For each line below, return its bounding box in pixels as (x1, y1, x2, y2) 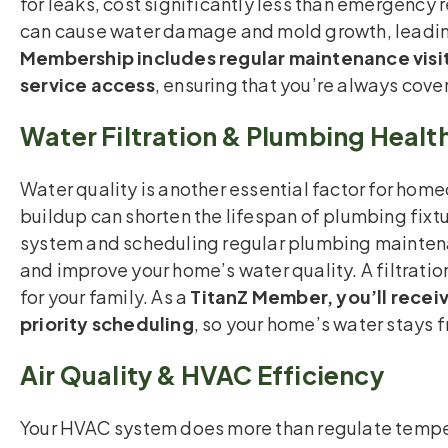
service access (20, 73, 155, 97)
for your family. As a (20, 285, 191, 309)
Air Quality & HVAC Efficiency (20, 359, 384, 392)
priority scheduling (20, 312, 194, 336)
